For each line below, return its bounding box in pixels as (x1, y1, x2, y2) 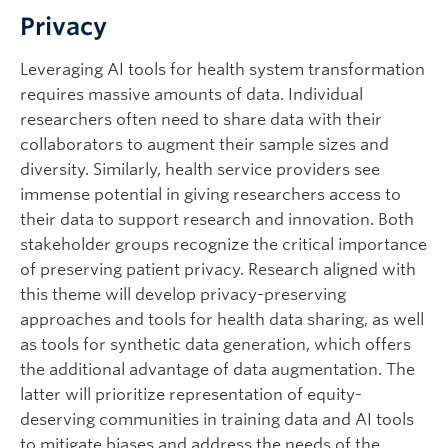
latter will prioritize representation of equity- (20, 385, 362, 405)
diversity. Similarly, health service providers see (20, 160, 380, 180)
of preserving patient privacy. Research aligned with (20, 260, 416, 280)
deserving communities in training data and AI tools (20, 410, 414, 430)
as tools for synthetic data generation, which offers (20, 335, 411, 355)
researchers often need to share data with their (20, 110, 382, 130)
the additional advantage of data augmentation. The (20, 360, 415, 380)
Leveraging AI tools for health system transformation (20, 60, 425, 80)
